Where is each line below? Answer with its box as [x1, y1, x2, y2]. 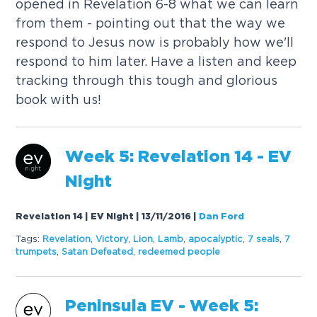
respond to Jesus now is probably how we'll [16, 35, 294, 49]
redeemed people [138, 246, 221, 256]
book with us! [16, 92, 102, 106]
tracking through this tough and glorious [16, 73, 278, 87]
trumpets [16, 246, 57, 256]
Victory [96, 234, 129, 243]
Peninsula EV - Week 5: [65, 299, 259, 314]
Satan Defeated [62, 246, 134, 256]
